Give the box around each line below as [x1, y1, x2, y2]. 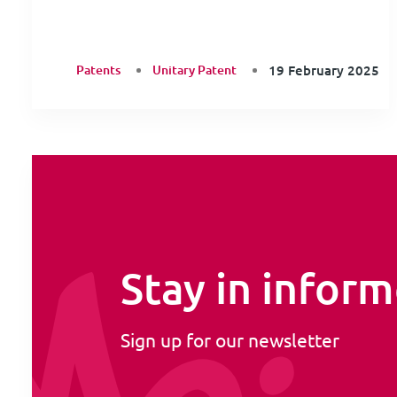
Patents [76, 61, 121, 79]
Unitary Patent [152, 61, 237, 79]
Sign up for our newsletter [121, 327, 339, 351]
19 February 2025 [269, 61, 379, 80]
